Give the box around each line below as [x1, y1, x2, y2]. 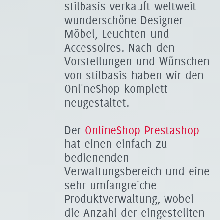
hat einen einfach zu [64, 137, 167, 151]
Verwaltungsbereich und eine [64, 165, 210, 178]
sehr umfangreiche [64, 178, 157, 192]
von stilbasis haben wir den [64, 68, 204, 82]
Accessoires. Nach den [64, 41, 175, 55]
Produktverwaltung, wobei [64, 192, 193, 206]
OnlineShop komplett [64, 82, 168, 96]
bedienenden [64, 151, 129, 165]
